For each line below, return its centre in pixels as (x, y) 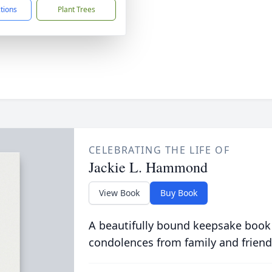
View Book (119, 193)
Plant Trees (76, 9)
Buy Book (178, 193)
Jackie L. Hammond (148, 167)
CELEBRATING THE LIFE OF (159, 150)
